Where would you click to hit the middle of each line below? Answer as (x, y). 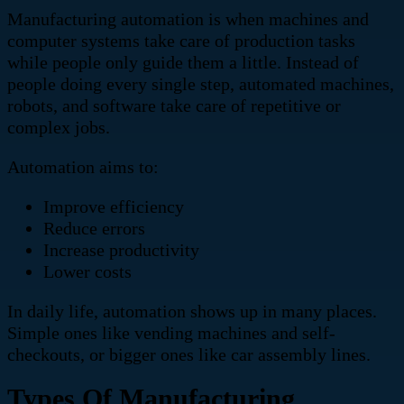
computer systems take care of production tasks (181, 40)
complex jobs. (59, 127)
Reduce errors (94, 228)
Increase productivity (121, 249)
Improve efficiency (114, 206)
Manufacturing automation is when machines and (188, 18)
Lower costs (87, 271)
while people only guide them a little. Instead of (183, 62)
